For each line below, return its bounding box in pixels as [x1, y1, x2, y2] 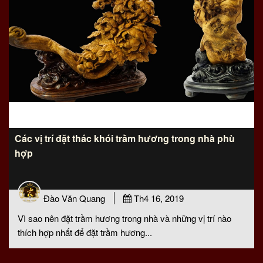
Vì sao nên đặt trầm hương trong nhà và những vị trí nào [18, 212, 231, 224]
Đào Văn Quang [43, 192, 105, 204]
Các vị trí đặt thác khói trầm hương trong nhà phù [15, 131, 235, 145]
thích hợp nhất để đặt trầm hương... [18, 226, 152, 238]
